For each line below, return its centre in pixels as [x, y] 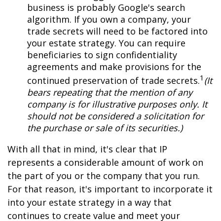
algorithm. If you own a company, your [109, 19]
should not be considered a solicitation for [115, 116]
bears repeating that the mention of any [110, 92]
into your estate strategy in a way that [90, 202]
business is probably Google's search [106, 7]
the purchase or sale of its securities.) [105, 128]
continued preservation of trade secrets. [113, 80]
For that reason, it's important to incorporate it [110, 189]
